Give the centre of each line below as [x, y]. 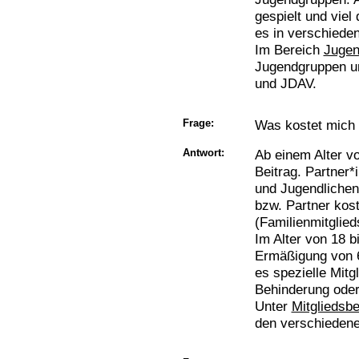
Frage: [198, 123]
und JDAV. [285, 83]
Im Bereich [289, 50]
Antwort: [203, 153]
